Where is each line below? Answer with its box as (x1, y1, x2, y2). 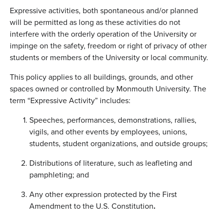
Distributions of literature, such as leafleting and (29, 157, 192, 169)
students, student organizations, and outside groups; (29, 138, 208, 149)
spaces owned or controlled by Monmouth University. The (10, 83, 206, 94)
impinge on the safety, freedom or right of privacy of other (10, 40, 207, 51)
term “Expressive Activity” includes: (10, 95, 131, 106)
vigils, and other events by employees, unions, (29, 126, 187, 137)
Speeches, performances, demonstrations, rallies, (29, 114, 197, 126)
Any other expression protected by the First (29, 189, 177, 200)
